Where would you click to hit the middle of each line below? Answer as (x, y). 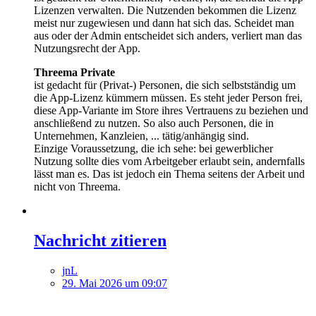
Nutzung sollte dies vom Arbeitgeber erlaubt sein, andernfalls (169, 162)
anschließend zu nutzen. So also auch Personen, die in (154, 123)
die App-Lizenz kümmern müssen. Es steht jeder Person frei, (168, 98)
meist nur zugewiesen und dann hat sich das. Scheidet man (164, 23)
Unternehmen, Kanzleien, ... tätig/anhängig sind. (141, 136)
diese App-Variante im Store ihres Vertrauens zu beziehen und (171, 111)
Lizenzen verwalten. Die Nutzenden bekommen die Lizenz (165, 11)
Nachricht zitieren (100, 241)
